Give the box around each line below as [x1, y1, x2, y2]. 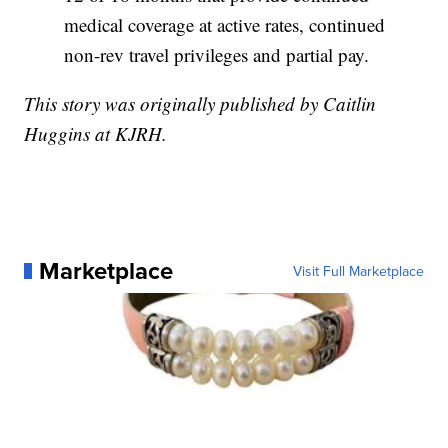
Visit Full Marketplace [292, 260, 424, 281]
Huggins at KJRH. [24, 120, 168, 146]
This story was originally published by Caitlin [24, 90, 377, 116]
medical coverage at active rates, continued [64, 11, 386, 37]
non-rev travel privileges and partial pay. [64, 41, 370, 67]
